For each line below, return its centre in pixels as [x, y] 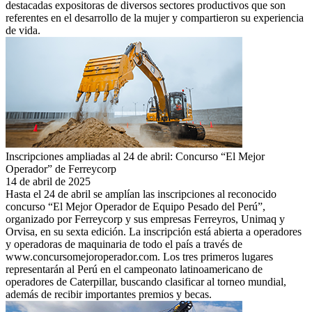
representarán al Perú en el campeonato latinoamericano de [134, 269]
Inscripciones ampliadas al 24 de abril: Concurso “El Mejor [135, 156]
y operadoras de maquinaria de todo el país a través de [124, 244]
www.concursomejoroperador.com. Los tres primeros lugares [139, 256]
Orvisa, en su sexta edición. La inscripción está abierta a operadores [154, 231]
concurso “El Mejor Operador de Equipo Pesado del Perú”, [135, 206]
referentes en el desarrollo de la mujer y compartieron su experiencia [155, 17]
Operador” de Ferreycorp [61, 169]
